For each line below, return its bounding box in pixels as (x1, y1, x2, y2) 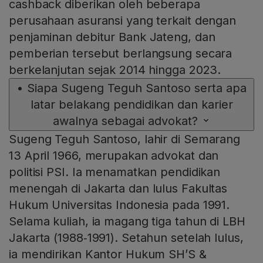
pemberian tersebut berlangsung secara (9, 46, 232, 61)
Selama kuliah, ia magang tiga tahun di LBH (9, 214, 245, 229)
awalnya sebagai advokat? (52, 114, 198, 129)
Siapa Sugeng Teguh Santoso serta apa (26, 81, 247, 96)
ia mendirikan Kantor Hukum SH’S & (9, 247, 207, 262)
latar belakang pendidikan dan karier (30, 97, 233, 112)
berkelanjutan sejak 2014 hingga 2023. (9, 63, 221, 77)
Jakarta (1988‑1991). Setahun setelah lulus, (9, 231, 244, 245)
